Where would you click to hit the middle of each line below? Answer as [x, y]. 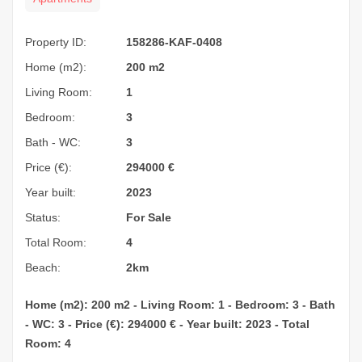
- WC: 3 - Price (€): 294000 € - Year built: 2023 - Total [167, 324]
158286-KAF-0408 [174, 42]
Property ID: [56, 42]
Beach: [43, 267]
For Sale [149, 217]
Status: [43, 217]
